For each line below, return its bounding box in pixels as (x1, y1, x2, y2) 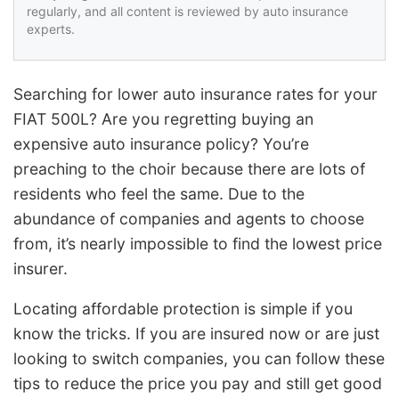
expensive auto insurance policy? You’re (13, 134, 309, 153)
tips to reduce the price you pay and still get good (13, 374, 382, 394)
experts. (27, 20, 75, 37)
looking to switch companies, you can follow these (13, 349, 385, 369)
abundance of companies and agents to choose (13, 208, 364, 228)
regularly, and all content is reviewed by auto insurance (27, 3, 348, 19)
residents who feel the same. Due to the (13, 183, 305, 203)
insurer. (13, 258, 68, 278)
